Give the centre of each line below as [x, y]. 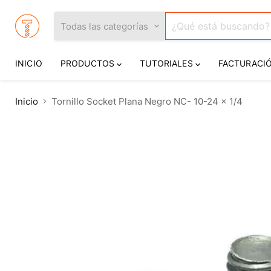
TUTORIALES [168, 63]
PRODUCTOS [89, 63]
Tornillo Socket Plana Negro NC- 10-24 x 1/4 [147, 102]
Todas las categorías [104, 26]
